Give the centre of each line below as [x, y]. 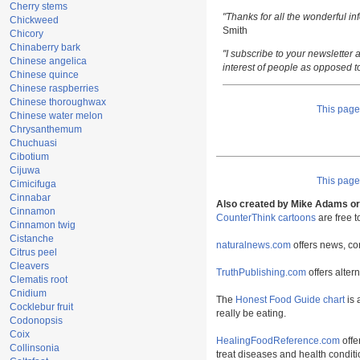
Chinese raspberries [54, 88]
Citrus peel [33, 252]
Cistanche [32, 239]
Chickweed [34, 20]
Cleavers [29, 266]
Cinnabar [30, 198]
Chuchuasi [33, 143]
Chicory [27, 34]
